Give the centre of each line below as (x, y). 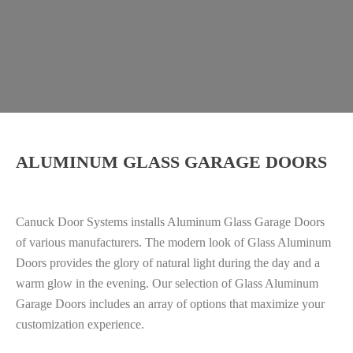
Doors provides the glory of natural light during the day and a (168, 263)
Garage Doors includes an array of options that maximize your (170, 304)
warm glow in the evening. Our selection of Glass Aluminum (167, 283)
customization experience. (80, 324)
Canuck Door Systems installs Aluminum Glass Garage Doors (170, 222)
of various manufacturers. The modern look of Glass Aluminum (173, 242)
